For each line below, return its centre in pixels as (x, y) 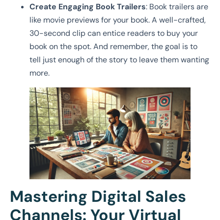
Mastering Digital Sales (98, 196)
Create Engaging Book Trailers (88, 6)
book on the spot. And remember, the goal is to (113, 46)
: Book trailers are (177, 6)
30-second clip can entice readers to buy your (114, 33)
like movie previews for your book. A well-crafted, (118, 20)
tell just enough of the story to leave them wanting (119, 59)
